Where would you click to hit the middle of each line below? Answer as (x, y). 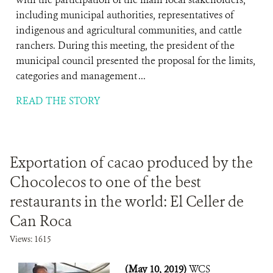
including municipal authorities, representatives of (125, 15)
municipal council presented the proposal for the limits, (136, 61)
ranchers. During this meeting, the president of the (125, 45)
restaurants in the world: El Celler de (127, 202)
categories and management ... (81, 76)
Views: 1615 (30, 239)
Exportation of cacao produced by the (131, 163)
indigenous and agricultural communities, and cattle (129, 30)
